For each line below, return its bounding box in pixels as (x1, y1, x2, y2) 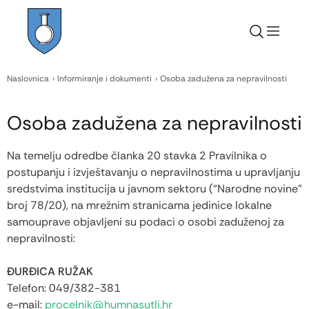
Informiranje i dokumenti (57, 73, 152, 85)
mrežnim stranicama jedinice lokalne (86, 198, 272, 213)
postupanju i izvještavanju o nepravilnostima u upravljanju (7, 165, 300, 180)
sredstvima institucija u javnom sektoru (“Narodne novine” (7, 181, 302, 197)
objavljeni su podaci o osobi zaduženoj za (70, 215, 284, 230)
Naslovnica (7, 73, 49, 85)
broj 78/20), (7, 198, 71, 213)
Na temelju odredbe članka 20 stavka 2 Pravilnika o (7, 148, 267, 163)
